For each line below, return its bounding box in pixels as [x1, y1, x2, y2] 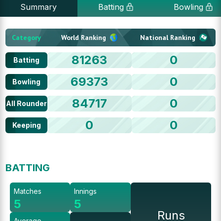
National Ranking [140, 33, 195, 42]
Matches [13, 187, 41, 195]
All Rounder [6, 99, 47, 108]
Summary [20, 2, 57, 12]
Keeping [12, 121, 41, 129]
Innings [74, 187, 97, 195]
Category [12, 33, 41, 42]
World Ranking [61, 33, 106, 42]
